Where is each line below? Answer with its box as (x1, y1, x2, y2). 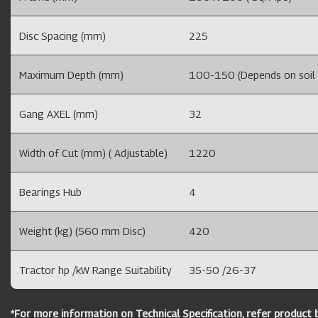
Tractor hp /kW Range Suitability (19, 263, 172, 277)
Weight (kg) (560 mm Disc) (19, 224, 146, 238)
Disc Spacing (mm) (19, 29, 106, 43)
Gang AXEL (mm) (19, 107, 98, 121)
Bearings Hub (19, 185, 82, 199)
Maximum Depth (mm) (19, 68, 124, 82)
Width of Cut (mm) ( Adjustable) (19, 146, 168, 160)
